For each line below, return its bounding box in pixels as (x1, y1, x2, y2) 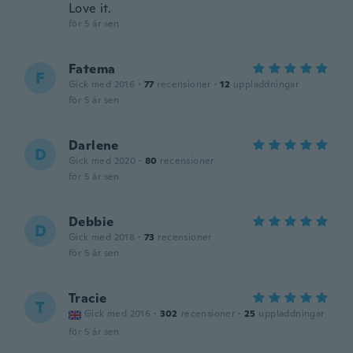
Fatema (69, 61, 116, 77)
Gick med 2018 (69, 231, 136, 243)
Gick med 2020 (69, 154, 136, 167)
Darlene (69, 137, 119, 154)
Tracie (69, 290, 107, 307)
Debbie (69, 214, 114, 230)
